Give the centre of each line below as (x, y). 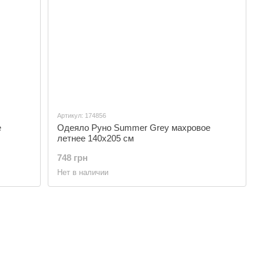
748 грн (73, 158)
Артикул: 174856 (82, 115)
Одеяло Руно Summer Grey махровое (134, 128)
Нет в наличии (83, 172)
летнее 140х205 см (96, 138)
